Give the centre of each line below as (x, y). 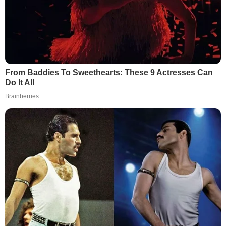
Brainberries (22, 96)
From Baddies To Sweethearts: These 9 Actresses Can (109, 72)
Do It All (20, 82)
